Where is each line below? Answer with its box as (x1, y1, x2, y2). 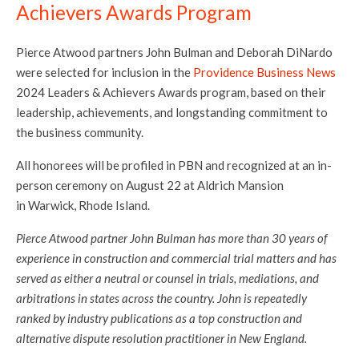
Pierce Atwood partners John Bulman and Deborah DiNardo (16, 45, 333, 59)
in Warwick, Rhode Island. (16, 198, 150, 212)
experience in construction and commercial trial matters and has (16, 251, 337, 265)
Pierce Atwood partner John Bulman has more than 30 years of (16, 231, 328, 245)
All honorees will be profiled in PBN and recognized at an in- (16, 158, 332, 172)
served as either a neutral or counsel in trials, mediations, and (16, 271, 319, 285)
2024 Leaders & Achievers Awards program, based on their (16, 85, 326, 99)
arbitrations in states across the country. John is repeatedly (16, 291, 307, 305)
